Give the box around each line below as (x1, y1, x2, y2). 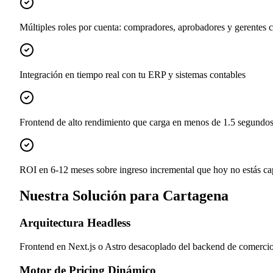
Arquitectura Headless (19, 216, 130, 230)
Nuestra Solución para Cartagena (19, 188, 229, 204)
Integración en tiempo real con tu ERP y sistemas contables (19, 69, 246, 80)
